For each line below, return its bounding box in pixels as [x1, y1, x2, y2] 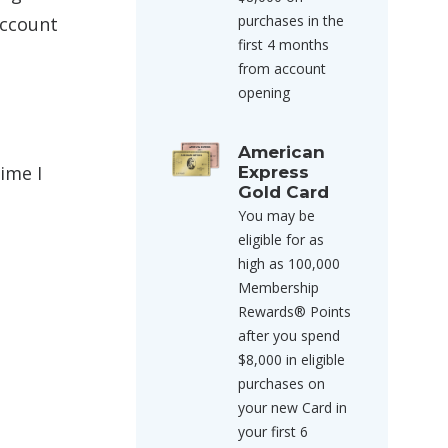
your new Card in [238, 398, 347, 417]
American [238, 142, 325, 162]
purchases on [238, 374, 325, 393]
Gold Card [238, 182, 329, 202]
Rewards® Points [238, 302, 351, 321]
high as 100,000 [238, 254, 340, 273]
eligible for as [238, 230, 324, 249]
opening [238, 83, 290, 102]
